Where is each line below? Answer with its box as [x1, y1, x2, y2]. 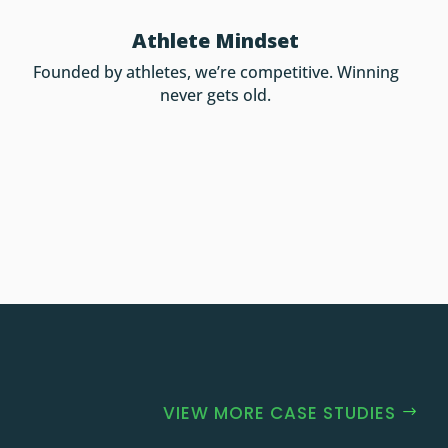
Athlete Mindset [132, 26, 300, 54]
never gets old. [160, 83, 272, 106]
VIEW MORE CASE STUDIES [163, 401, 396, 425]
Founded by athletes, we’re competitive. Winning [32, 60, 399, 83]
